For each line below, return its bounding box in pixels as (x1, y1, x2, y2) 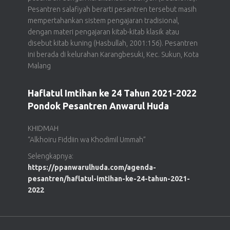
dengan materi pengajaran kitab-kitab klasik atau (28, 28, 179, 36)
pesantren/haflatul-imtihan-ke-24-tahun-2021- (28, 175, 190, 183)
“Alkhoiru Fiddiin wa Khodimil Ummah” (28, 136, 146, 144)
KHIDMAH (28, 124, 59, 133)
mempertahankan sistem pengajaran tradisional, (28, 16, 179, 25)
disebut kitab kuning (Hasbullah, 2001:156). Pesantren (28, 39, 198, 48)
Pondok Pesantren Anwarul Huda (28, 101, 169, 111)
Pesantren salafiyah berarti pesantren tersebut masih (28, 5, 197, 14)
